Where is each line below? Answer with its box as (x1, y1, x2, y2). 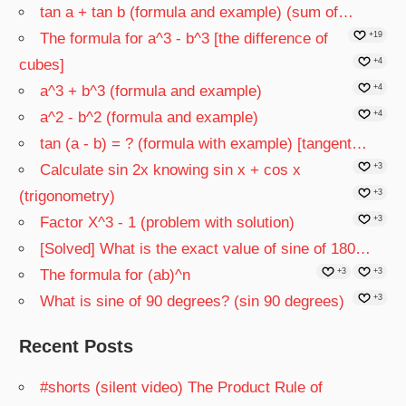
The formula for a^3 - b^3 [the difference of (40, 30, 329, 48)
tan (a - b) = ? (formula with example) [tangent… (40, 135, 368, 153)
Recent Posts (19, 336, 134, 357)
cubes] (19, 56, 65, 74)
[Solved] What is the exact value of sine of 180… (40, 240, 372, 258)
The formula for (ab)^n (40, 266, 191, 285)
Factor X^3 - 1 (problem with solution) (40, 214, 295, 232)
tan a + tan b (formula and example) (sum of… (40, 4, 354, 22)
